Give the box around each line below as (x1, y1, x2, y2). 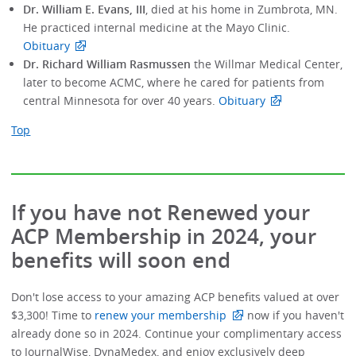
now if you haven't (243, 308, 344, 323)
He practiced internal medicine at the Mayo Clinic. (22, 19, 290, 35)
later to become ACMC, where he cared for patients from (22, 74, 324, 90)
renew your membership (95, 308, 227, 323)
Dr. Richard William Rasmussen (22, 56, 191, 72)
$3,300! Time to (11, 308, 95, 323)
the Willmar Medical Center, (190, 56, 342, 72)
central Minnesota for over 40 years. (22, 92, 219, 108)
